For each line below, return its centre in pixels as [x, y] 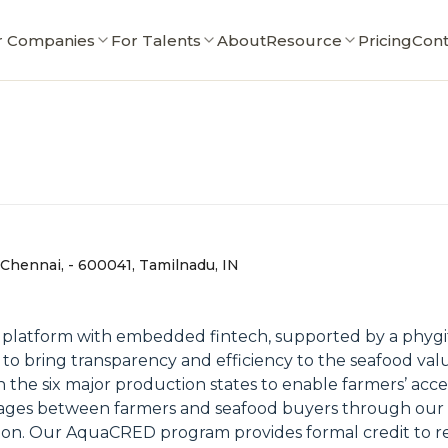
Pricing [384, 40]
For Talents [155, 40]
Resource [303, 40]
